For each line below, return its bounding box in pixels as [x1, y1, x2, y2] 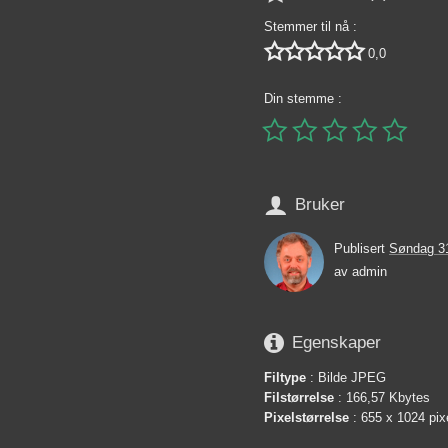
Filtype [264, 369, 306, 385]
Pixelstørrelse [264, 409, 349, 425]
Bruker [295, 195, 345, 215]
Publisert [334, 241, 389, 257]
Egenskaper [292, 333, 381, 353]
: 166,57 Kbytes [334, 389, 430, 405]
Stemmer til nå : [264, 18, 357, 34]
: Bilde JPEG [306, 369, 386, 385]
